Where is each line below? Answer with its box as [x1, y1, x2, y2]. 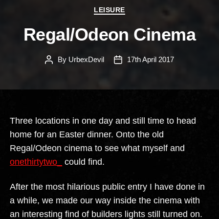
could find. [62, 157, 105, 167]
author [48, 66, 68, 75]
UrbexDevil [68, 55, 104, 64]
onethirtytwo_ [10, 157, 62, 167]
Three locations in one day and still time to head [10, 116, 196, 126]
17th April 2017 [127, 55, 174, 64]
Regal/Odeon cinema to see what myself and [10, 143, 185, 153]
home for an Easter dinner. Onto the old [10, 130, 164, 140]
